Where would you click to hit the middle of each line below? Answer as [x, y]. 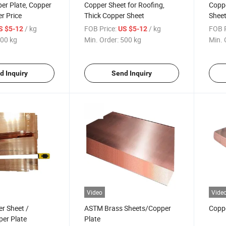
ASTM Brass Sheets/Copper [128, 208]
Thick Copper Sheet [115, 15]
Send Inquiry [131, 73]
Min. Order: [102, 40]
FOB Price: [101, 29]
